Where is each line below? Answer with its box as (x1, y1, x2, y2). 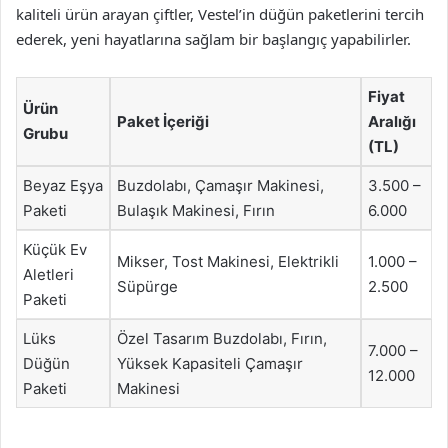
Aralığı (368, 112, 416, 131)
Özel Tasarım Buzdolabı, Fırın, (117, 329, 327, 348)
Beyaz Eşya (23, 176, 103, 195)
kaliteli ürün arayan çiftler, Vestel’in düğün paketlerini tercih (16, 4, 424, 24)
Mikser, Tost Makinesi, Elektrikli (117, 252, 339, 271)
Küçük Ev (23, 240, 87, 259)
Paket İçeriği (117, 112, 209, 131)
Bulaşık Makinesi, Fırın (117, 201, 275, 220)
